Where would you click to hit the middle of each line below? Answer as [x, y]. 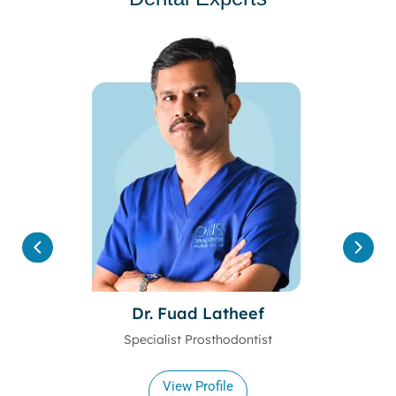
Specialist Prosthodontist [198, 340]
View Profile [198, 386]
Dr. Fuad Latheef [198, 314]
